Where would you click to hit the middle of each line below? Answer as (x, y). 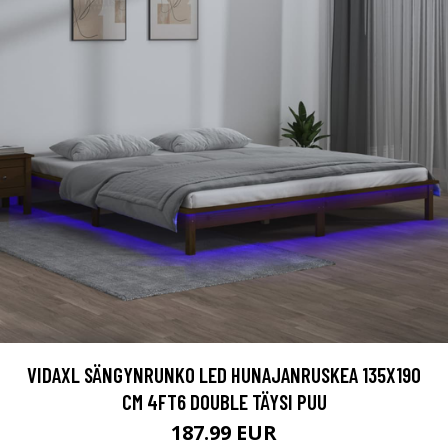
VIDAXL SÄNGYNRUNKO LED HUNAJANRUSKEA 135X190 (224, 374)
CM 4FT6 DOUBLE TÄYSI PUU (224, 401)
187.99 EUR (224, 432)
